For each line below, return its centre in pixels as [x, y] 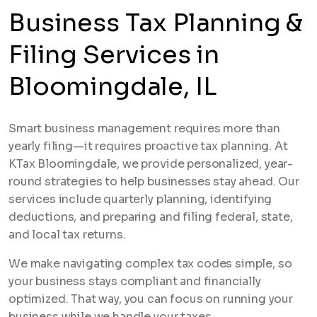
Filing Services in [114, 55]
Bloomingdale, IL [113, 87]
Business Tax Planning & [156, 23]
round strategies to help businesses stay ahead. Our [154, 182]
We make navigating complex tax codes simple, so [150, 264]
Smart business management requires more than [144, 129]
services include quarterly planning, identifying [140, 200]
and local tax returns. [67, 235]
